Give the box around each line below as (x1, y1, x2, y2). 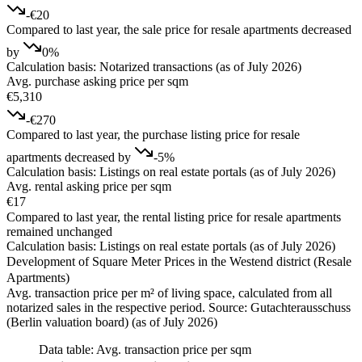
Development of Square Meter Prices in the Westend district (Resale (6, 254, 351, 268)
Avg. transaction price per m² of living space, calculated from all (6, 285, 332, 300)
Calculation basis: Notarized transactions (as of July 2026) (6, 59, 301, 74)
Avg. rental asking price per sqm (6, 179, 171, 193)
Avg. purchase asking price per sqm (6, 74, 188, 88)
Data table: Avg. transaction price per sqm (39, 342, 251, 356)
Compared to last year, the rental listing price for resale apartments (6, 209, 341, 224)
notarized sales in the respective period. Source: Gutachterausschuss (6, 300, 351, 314)
